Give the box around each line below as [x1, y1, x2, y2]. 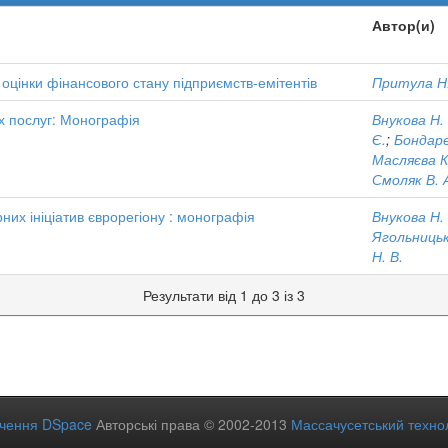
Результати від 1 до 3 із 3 [143, 285, 305, 305]
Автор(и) [372, 15, 435, 35]
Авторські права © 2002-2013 [92, 414, 291, 434]
